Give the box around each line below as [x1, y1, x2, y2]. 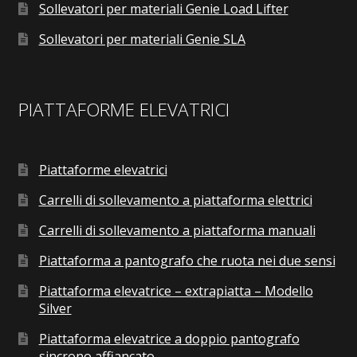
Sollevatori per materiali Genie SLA [38, 30, 245, 49]
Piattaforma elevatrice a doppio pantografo [38, 330, 300, 348]
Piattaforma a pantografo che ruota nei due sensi [38, 252, 335, 270]
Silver [38, 300, 72, 318]
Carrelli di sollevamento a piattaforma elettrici [38, 191, 312, 210]
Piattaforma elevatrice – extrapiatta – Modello [38, 282, 313, 300]
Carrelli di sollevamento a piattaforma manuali [38, 222, 316, 240]
